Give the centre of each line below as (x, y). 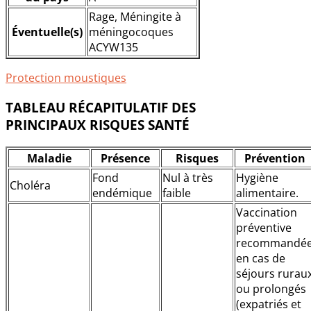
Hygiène (257, 177)
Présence (125, 158)
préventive (264, 227)
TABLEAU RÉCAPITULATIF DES (101, 108)
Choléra (30, 185)
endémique (122, 193)
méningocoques (131, 32)
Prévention (275, 158)
